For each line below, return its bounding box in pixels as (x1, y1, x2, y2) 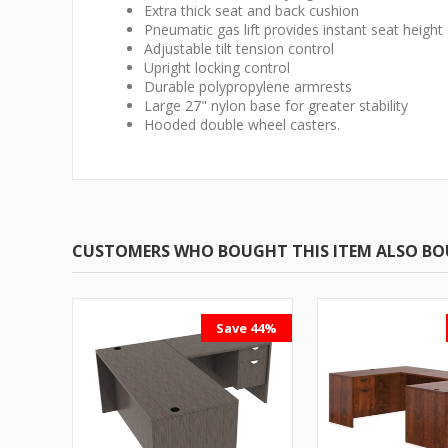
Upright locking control (144, 58, 290, 77)
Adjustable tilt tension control (144, 39, 334, 58)
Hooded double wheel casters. (144, 115, 340, 134)
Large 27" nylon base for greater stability (144, 96, 408, 115)
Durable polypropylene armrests (144, 77, 352, 96)
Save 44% (215, 319, 277, 337)
